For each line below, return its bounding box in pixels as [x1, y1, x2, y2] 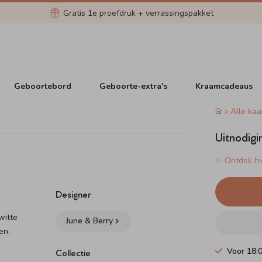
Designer [56, 188, 92, 199]
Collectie [56, 247, 91, 258]
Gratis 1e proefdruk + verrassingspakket [63, 7, 213, 19]
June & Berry [66, 215, 113, 226]
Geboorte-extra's [99, 80, 168, 92]
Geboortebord [14, 80, 72, 92]
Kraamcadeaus [195, 80, 253, 92]
